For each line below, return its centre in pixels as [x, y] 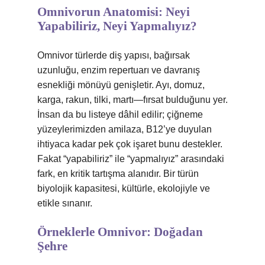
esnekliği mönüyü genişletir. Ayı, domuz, [121, 85]
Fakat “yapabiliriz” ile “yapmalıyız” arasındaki [131, 159]
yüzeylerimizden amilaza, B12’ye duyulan [125, 129]
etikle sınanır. [65, 203]
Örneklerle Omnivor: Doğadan [120, 232]
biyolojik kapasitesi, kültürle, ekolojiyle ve [124, 188]
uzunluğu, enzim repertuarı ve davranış [119, 70]
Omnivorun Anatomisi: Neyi [114, 12]
